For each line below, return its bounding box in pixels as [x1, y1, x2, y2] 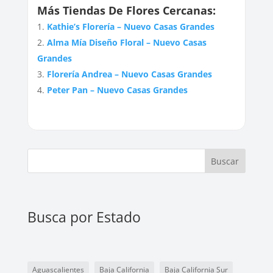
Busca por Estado [27, 207, 141, 227]
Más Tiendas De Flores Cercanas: [37, 2, 216, 18]
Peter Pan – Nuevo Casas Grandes [46, 83, 188, 96]
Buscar [211, 155, 239, 167]
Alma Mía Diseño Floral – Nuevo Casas [46, 36, 207, 48]
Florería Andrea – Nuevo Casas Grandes [46, 68, 212, 80]
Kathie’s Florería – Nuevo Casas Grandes [46, 20, 214, 32]
